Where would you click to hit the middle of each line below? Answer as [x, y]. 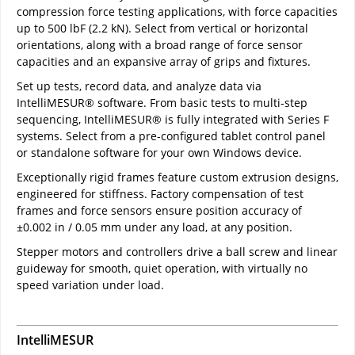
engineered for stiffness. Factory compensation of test [160, 193]
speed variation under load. [90, 284]
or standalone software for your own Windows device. [159, 152]
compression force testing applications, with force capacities [177, 11]
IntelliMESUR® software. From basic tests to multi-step [162, 102]
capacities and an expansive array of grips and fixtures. [164, 61]
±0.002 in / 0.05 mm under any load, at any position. [155, 227]
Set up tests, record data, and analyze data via [139, 86]
